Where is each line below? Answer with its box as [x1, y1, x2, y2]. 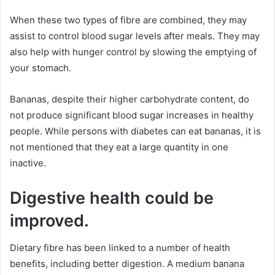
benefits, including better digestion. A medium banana [10, 258, 244, 269]
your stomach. [10, 61, 71, 74]
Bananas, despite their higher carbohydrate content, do [10, 93, 249, 105]
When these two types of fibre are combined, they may [10, 14, 247, 26]
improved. [10, 210, 89, 231]
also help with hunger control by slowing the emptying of [10, 45, 257, 58]
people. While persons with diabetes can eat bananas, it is [10, 125, 261, 137]
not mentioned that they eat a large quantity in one [10, 141, 228, 153]
